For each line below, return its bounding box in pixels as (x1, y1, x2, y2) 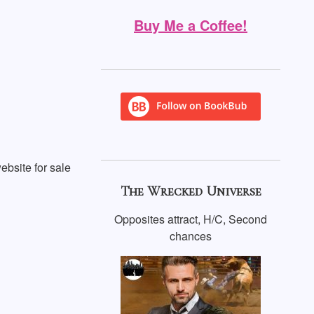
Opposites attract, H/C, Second (114, 211, 267, 227)
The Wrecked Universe (120, 183, 261, 200)
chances (170, 228, 212, 244)
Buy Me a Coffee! (134, 15, 247, 35)
